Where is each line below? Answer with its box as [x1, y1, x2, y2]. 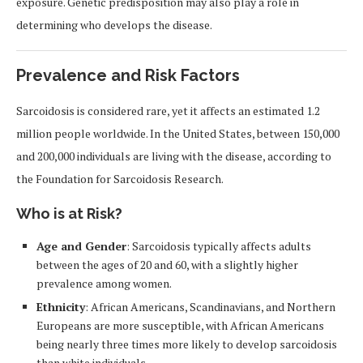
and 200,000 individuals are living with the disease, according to [16, 148, 331, 164]
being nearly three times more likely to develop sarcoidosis [36, 336, 337, 352]
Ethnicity [36, 299, 85, 314]
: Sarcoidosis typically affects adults [126, 238, 311, 254]
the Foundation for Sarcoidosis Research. [16, 171, 224, 186]
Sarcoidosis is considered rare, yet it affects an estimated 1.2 [16, 103, 320, 118]
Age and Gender [36, 238, 126, 254]
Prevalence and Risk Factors [16, 66, 240, 85]
